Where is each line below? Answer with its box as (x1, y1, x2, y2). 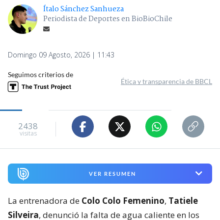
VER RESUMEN (88, 170, 136, 177)
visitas (19, 129, 37, 137)
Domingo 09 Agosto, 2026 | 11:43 (8, 50, 114, 60)
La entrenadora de (8, 194, 82, 206)
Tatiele (168, 194, 198, 206)
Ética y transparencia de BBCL (121, 77, 212, 86)
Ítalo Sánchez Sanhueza (43, 3, 124, 16)
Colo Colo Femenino (82, 194, 165, 206)
